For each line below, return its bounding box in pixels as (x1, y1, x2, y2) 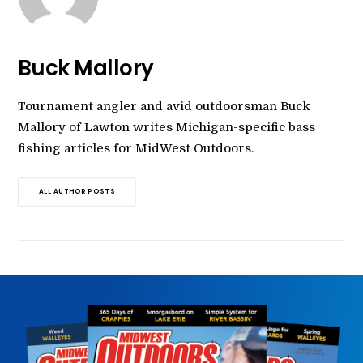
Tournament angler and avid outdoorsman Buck (18, 99, 310, 113)
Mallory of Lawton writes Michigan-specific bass (18, 120, 315, 135)
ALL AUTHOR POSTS (38, 186, 115, 197)
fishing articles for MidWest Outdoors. (18, 141, 254, 156)
